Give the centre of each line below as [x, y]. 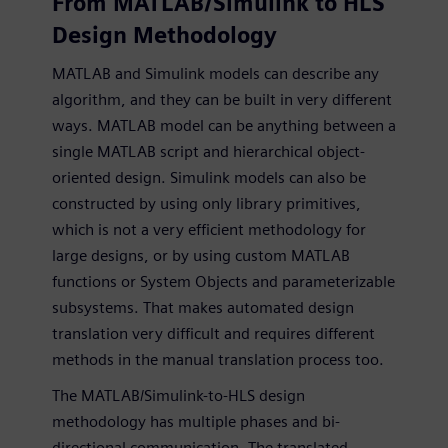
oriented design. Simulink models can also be [209, 177]
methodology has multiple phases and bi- [196, 421]
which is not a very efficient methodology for [209, 229]
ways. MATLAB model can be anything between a [224, 125]
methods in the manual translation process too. [218, 359]
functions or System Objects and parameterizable [223, 281]
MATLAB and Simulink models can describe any [215, 73]
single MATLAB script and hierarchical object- [208, 151]
